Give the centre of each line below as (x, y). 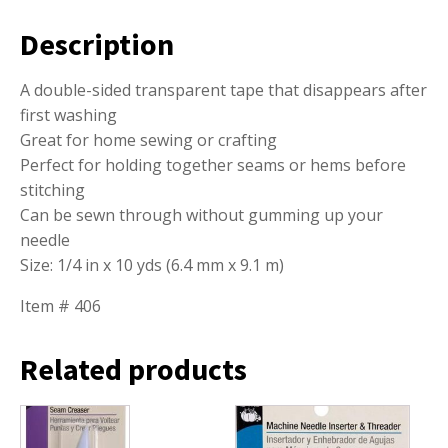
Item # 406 (60, 306)
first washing (68, 115)
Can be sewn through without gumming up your (201, 215)
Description (97, 44)
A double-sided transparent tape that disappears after (223, 90)
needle (45, 240)
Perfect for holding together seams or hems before (213, 165)
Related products (133, 369)
